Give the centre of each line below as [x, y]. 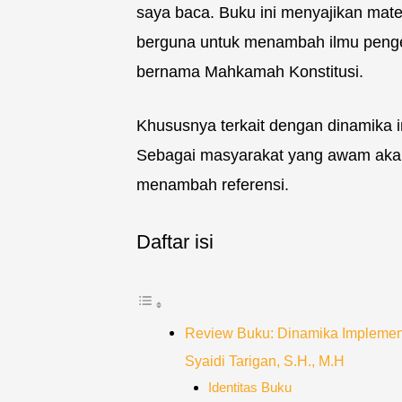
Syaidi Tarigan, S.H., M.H [265, 360]
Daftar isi [175, 242]
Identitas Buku [249, 387]
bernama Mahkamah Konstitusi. [250, 72]
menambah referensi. [213, 185]
